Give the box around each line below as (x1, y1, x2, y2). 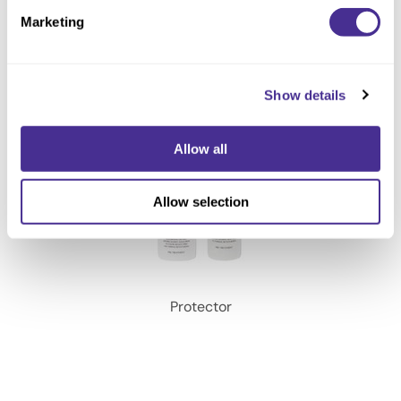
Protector (169, 297, 232, 317)
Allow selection (152, 193, 249, 209)
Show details (264, 87, 346, 103)
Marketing (21, 13, 84, 30)
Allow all (174, 141, 227, 157)
